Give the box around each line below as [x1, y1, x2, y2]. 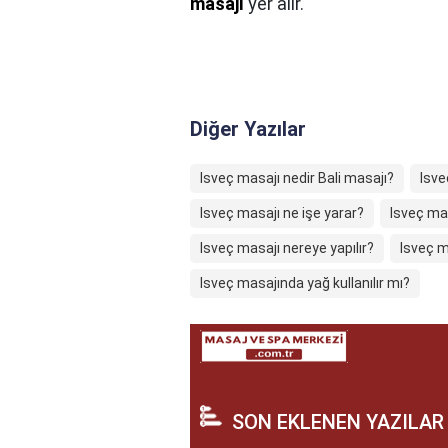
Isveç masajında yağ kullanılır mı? [200, 275, 410, 291]
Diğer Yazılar [190, 117, 306, 141]
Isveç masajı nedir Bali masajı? [200, 170, 394, 186]
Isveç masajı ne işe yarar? [200, 205, 364, 221]
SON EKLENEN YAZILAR [232, 410, 444, 434]
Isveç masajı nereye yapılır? [200, 240, 374, 256]
